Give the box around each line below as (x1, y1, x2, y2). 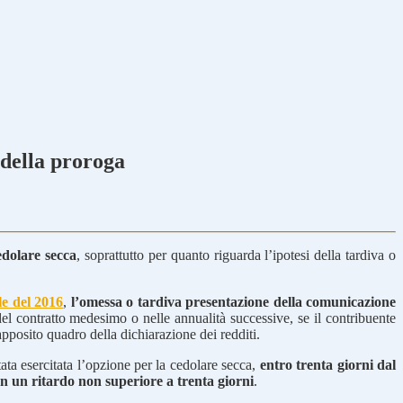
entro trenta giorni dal (259, 356, 397, 372)
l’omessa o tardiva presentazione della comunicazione (70, 293, 397, 309)
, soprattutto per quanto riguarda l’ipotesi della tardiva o (76, 246, 397, 263)
